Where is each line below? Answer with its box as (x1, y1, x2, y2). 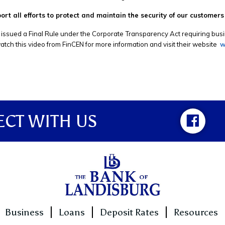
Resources (174, 206, 218, 218)
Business (5, 206, 44, 218)
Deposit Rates (100, 206, 159, 218)
